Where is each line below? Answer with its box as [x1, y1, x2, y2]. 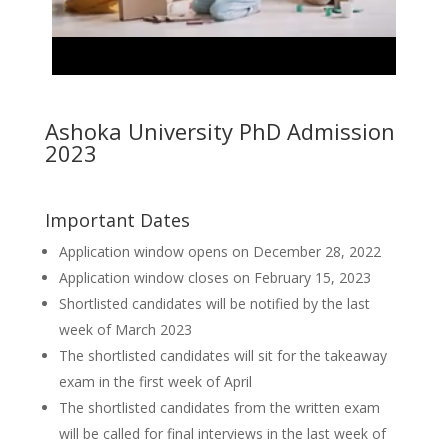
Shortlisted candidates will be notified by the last [58, 294, 370, 313]
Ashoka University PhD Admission [44, 116, 395, 146]
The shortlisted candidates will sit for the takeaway [58, 346, 387, 365]
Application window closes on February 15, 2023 [58, 268, 371, 287]
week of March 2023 [58, 320, 192, 339]
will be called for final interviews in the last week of [58, 424, 386, 443]
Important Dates [44, 208, 190, 232]
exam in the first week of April [58, 372, 252, 391]
